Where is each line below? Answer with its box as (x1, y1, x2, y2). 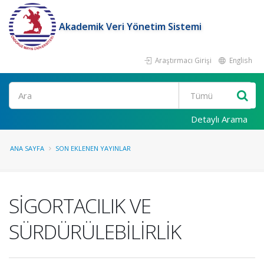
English (227, 55, 252, 65)
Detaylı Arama (191, 113, 247, 125)
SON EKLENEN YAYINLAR (55, 144, 131, 153)
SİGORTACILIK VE (9, 192, 151, 219)
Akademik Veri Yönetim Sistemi (59, 20, 202, 33)
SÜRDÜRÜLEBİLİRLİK (9, 218, 181, 245)
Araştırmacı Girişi (153, 55, 212, 65)
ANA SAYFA (10, 144, 44, 153)
